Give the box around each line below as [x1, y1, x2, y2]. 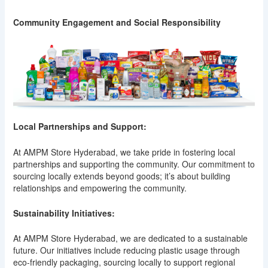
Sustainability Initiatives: [13, 206, 115, 219]
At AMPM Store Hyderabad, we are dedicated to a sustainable [13, 232, 248, 245]
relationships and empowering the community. [13, 181, 187, 194]
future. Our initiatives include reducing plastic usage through [13, 244, 240, 257]
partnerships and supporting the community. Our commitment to [13, 157, 255, 170]
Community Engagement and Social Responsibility [13, 16, 221, 28]
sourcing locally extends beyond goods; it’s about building [13, 169, 230, 182]
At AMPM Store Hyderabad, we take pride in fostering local [13, 145, 235, 158]
